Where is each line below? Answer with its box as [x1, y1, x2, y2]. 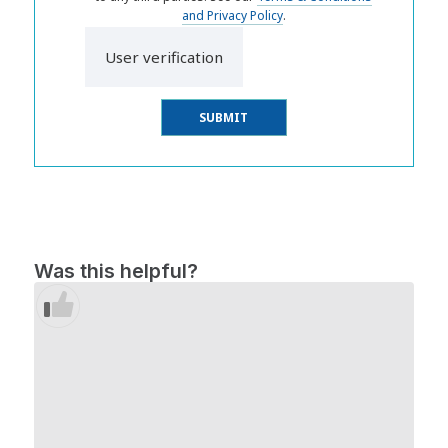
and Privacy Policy [181, 6, 283, 24]
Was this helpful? [34, 258, 199, 283]
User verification [105, 46, 224, 67]
